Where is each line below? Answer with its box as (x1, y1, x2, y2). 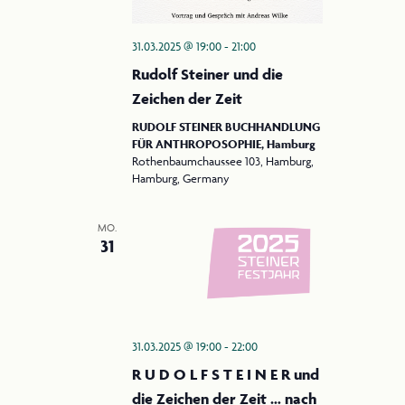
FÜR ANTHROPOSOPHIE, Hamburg (131, 137, 316, 153)
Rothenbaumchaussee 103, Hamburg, (131, 154, 314, 169)
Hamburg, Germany (131, 171, 230, 186)
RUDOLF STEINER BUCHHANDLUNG (131, 119, 320, 136)
